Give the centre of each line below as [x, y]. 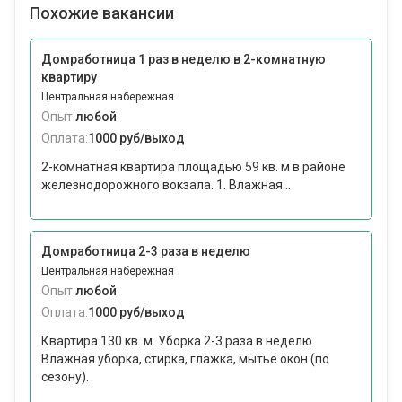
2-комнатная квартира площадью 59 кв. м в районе [193, 167]
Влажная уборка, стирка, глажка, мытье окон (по [185, 359]
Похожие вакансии [102, 13]
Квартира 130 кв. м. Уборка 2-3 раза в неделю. [178, 341]
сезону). [65, 377]
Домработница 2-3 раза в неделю [146, 252]
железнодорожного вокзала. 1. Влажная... [166, 185]
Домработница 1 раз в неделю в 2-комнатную [184, 60]
